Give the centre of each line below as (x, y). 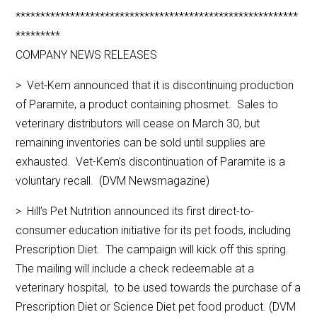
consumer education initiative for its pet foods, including (154, 231)
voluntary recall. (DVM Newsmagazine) (113, 181)
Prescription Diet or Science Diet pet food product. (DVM (156, 307)
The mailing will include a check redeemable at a (135, 269)
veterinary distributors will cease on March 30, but (138, 124)
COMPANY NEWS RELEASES (87, 55)
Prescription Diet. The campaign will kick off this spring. (154, 250)
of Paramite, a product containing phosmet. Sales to (147, 105)
